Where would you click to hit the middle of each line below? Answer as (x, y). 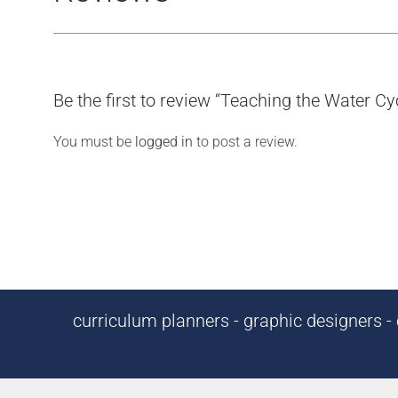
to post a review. (245, 142)
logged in (164, 142)
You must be (94, 142)
